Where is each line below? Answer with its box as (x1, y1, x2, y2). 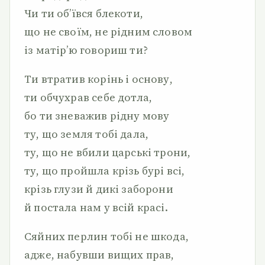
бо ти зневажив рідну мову (24, 108, 170, 123)
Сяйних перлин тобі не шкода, (24, 229, 189, 244)
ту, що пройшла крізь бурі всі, (24, 163, 185, 178)
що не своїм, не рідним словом (24, 24, 193, 39)
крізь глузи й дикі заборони (24, 182, 173, 196)
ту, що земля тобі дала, (24, 127, 149, 141)
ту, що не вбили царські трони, (24, 145, 191, 160)
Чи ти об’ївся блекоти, (24, 6, 143, 21)
